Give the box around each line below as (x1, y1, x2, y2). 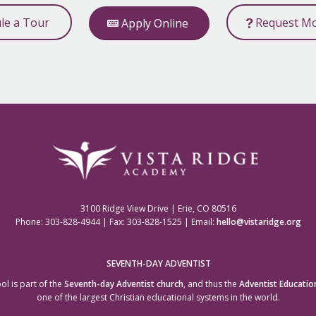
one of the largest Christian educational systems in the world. (37, 291, 281, 304)
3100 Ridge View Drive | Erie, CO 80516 (80, 202, 237, 214)
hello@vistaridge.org (217, 215, 302, 228)
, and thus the (183, 278, 240, 291)
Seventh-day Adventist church (64, 278, 184, 291)
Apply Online (121, 16, 189, 32)
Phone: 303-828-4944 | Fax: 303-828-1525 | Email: (16, 215, 217, 228)
